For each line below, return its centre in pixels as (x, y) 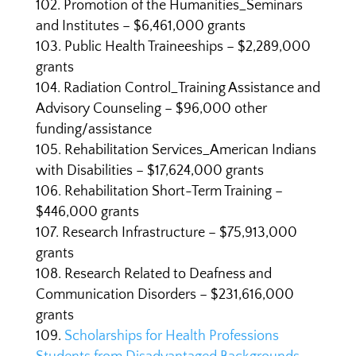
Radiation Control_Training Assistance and (192, 88)
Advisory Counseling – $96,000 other (151, 109)
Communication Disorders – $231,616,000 (164, 295)
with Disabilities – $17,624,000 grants (149, 171)
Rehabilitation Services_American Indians (190, 150)
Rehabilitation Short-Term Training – (173, 192)
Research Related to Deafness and (168, 274)
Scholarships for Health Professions (171, 336)
